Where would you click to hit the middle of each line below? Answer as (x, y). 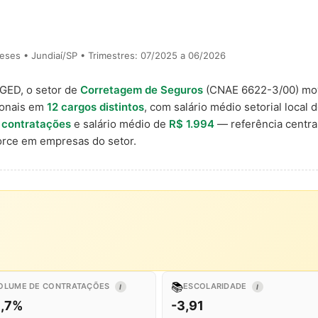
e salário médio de (120, 124)
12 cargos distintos (95, 107)
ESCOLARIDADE (216, 286)
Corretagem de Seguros (142, 90)
